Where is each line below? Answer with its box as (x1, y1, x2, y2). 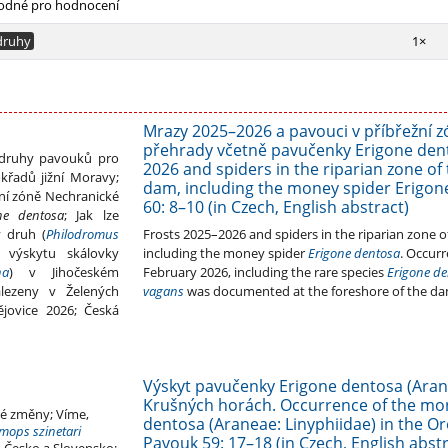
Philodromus (45, 225, 119, 244)
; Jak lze (64, 206, 119, 225)
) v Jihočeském (8, 263, 119, 282)
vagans (142, 282, 184, 301)
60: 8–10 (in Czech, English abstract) (142, 196, 409, 219)
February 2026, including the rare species (142, 263, 387, 282)
